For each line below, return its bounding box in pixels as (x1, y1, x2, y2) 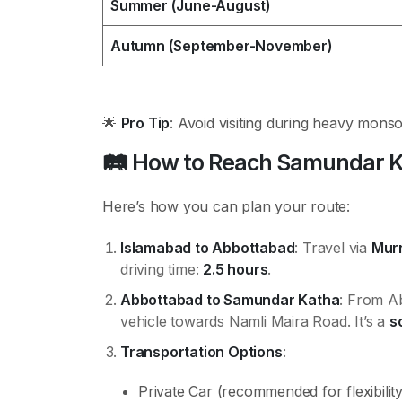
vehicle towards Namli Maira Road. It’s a (120, 312, 389, 330)
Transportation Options (120, 343, 283, 361)
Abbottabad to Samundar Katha (120, 291, 340, 309)
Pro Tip (120, 114, 170, 132)
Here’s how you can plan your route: (102, 197, 350, 215)
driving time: (120, 260, 204, 278)
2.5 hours (203, 260, 268, 278)
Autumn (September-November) (110, 37, 333, 55)
